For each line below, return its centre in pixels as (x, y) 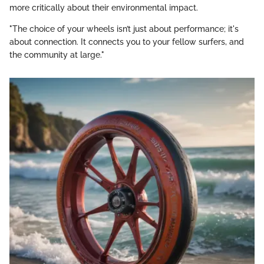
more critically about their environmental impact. (104, 8)
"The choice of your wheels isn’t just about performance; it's (124, 29)
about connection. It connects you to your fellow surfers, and (127, 42)
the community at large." (57, 55)
